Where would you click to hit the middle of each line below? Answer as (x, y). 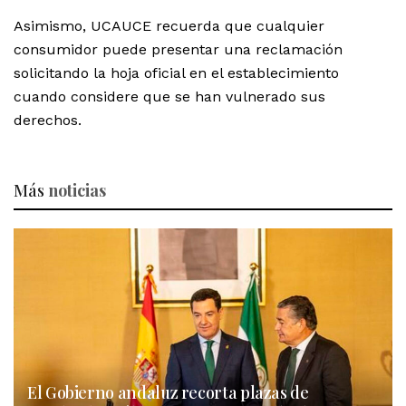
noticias (77, 190)
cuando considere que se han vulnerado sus (169, 96)
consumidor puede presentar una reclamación (178, 49)
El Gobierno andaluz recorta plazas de (168, 392)
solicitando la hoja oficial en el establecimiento (176, 72)
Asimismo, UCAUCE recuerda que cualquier (169, 25)
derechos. (48, 120)
